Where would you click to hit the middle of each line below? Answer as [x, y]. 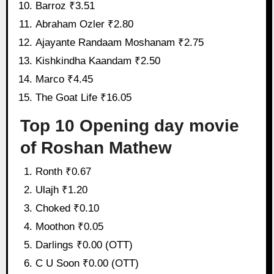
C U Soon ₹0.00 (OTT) [87, 264]
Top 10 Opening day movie [129, 125]
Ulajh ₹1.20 [62, 190]
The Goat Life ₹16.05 [84, 98]
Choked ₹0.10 [68, 209]
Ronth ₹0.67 [64, 172]
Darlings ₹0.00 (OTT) [84, 245]
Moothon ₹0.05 [70, 227]
